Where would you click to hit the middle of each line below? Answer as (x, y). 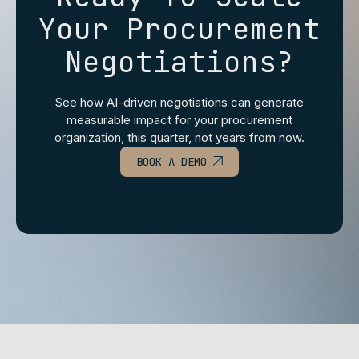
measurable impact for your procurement (179, 119)
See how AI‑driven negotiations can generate (179, 102)
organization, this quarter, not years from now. (179, 137)
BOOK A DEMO (175, 161)
